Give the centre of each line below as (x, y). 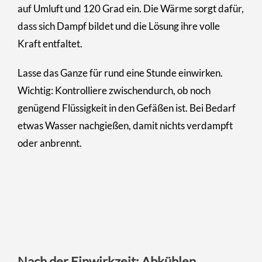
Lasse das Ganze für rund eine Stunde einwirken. (120, 73)
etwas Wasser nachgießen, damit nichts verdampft (125, 125)
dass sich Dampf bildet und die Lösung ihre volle (119, 26)
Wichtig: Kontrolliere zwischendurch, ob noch (114, 90)
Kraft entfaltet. (50, 43)
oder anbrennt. (50, 143)
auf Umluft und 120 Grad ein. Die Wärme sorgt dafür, (131, 8)
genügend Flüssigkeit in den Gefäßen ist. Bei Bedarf (127, 108)
